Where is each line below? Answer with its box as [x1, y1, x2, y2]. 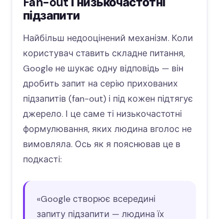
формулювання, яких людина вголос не [23, 123, 192, 135]
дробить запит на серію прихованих [23, 78, 178, 90]
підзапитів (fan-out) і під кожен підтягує [23, 93, 193, 105]
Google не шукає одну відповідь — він [23, 63, 183, 75]
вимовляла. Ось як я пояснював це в [23, 138, 180, 151]
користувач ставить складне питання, [23, 47, 185, 60]
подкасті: [23, 153, 62, 166]
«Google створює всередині [37, 193, 155, 205]
